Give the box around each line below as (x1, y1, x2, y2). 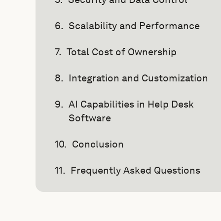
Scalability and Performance (69, 20, 200, 32)
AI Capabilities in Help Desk (69, 98, 194, 110)
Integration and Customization (69, 72, 208, 84)
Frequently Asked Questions (71, 164, 200, 176)
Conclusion (72, 138, 124, 150)
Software (69, 112, 111, 124)
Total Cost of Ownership (67, 46, 177, 58)
